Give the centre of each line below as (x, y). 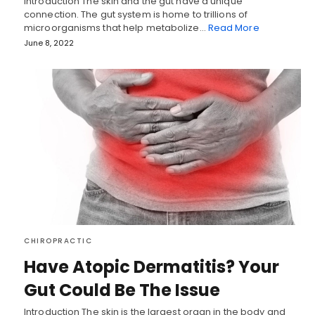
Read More (233, 28)
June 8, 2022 (49, 43)
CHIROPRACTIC (58, 240)
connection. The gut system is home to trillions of (136, 15)
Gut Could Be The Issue (122, 290)
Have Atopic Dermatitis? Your (152, 266)
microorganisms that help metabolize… (116, 28)
